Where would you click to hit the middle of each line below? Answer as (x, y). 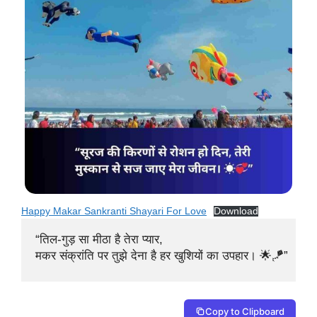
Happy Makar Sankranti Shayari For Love (114, 211)
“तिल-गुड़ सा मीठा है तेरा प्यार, (101, 239)
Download (236, 211)
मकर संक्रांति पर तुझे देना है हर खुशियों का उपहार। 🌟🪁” (162, 255)
